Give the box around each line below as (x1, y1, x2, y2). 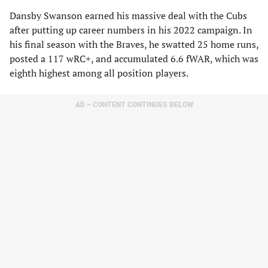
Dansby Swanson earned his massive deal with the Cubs (10, 9, 247, 22)
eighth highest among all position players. (10, 66, 188, 80)
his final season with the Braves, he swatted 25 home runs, (10, 38, 258, 51)
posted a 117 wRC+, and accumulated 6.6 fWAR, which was (10, 52, 258, 65)
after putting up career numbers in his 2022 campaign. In (10, 23, 252, 36)
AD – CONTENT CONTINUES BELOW (75, 100, 193, 109)
